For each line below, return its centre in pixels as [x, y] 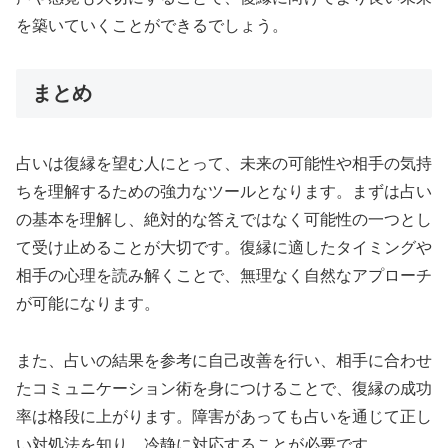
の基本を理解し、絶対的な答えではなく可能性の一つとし [224, 220]
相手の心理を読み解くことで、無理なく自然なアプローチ [224, 276]
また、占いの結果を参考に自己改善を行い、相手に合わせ [224, 360]
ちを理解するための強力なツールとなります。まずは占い [224, 192]
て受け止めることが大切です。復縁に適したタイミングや [224, 248]
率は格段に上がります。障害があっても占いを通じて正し [224, 416]
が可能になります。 [88, 304]
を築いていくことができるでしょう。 [152, 25]
